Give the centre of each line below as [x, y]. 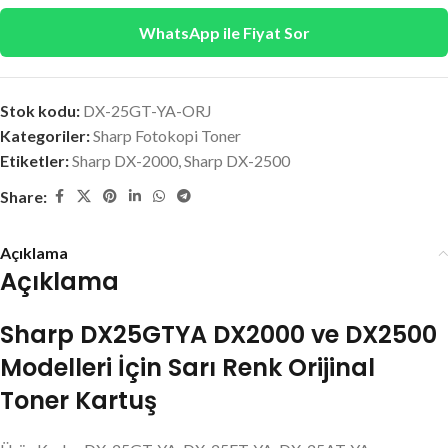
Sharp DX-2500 [237, 160]
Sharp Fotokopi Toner [167, 135]
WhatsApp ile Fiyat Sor [224, 32]
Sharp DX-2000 [125, 160]
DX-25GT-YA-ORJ [147, 110]
